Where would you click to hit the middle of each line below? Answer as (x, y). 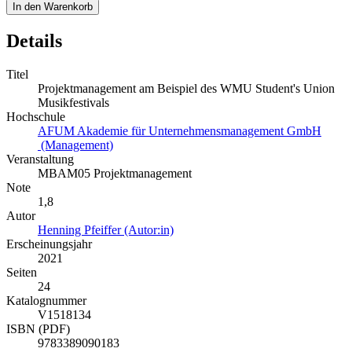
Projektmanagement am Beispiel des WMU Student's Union (186, 88)
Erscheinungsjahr (49, 244)
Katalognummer (46, 300)
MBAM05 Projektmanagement (115, 173)
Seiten (22, 272)
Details (34, 40)
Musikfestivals (73, 102)
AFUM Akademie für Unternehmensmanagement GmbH (180, 130)
